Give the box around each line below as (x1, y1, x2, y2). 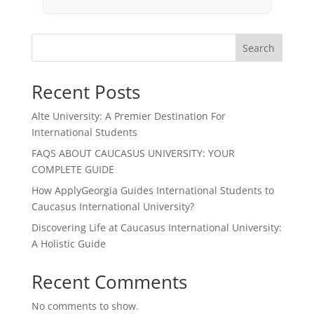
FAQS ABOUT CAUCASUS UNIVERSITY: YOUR (31, 146, 235, 160)
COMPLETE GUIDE (31, 163, 114, 176)
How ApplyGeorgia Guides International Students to (31, 184, 274, 197)
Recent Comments (31, 269, 187, 294)
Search (243, 41, 275, 55)
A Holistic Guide (31, 237, 106, 250)
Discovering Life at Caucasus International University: (31, 221, 282, 234)
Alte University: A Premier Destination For (31, 109, 226, 123)
